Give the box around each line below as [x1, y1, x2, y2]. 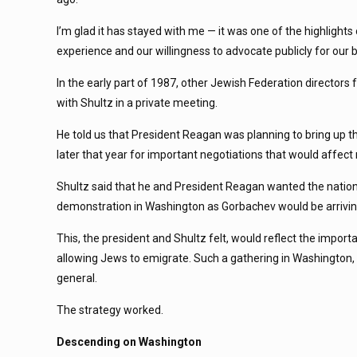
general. [57, 272, 98, 284]
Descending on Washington [57, 335, 205, 348]
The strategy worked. [57, 304, 164, 316]
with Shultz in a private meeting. [57, 96, 218, 109]
